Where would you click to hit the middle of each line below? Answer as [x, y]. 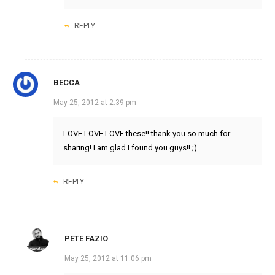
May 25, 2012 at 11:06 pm [108, 259]
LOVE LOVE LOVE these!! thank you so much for [146, 134]
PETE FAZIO [86, 239]
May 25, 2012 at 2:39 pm [95, 103]
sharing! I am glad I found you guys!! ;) [130, 148]
